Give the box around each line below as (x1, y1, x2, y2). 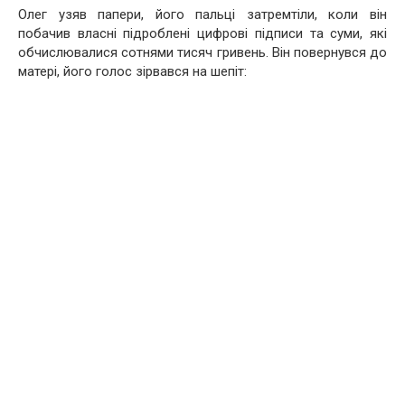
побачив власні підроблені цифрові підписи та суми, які (18, 24, 387, 42)
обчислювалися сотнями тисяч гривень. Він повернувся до (18, 43, 387, 61)
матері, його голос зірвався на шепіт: (18, 62, 247, 80)
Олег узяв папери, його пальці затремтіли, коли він (18, 5, 387, 23)
